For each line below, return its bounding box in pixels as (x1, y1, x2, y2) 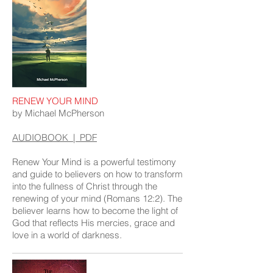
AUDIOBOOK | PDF (12, 132, 97, 143)
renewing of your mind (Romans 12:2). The (12, 193, 182, 204)
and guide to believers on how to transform (12, 168, 183, 180)
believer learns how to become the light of (12, 205, 178, 216)
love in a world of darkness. (12, 229, 122, 241)
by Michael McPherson (12, 107, 104, 119)
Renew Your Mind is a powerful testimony (12, 156, 176, 168)
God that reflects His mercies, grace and (12, 217, 175, 229)
